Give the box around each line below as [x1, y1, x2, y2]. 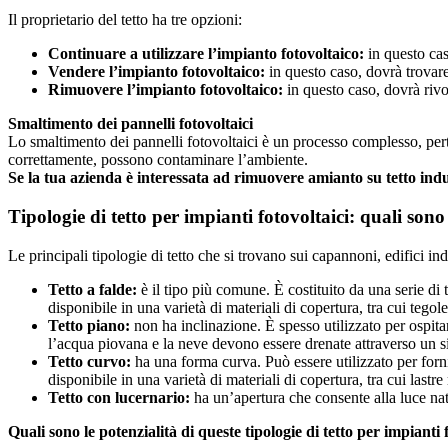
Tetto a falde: [48, 280, 137, 298]
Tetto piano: [48, 316, 130, 334]
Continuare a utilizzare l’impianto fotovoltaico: [48, 45, 364, 63]
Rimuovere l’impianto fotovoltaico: [48, 81, 283, 99]
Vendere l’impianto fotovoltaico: [48, 63, 265, 81]
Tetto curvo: [48, 352, 131, 370]
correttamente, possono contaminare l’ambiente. [8, 151, 308, 169]
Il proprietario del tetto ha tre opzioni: [8, 11, 242, 29]
